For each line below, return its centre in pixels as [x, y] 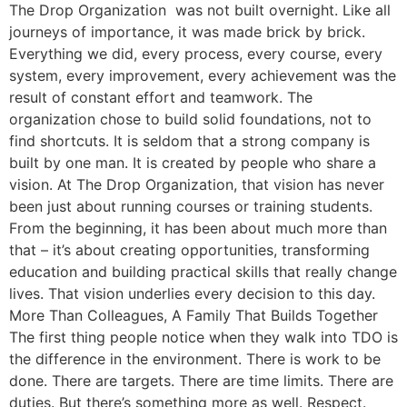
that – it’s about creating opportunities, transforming [189, 250]
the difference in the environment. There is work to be [195, 359]
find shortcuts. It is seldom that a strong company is [189, 141]
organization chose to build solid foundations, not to [190, 119]
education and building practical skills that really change [203, 272]
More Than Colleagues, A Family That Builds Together [194, 316]
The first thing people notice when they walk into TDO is [203, 338]
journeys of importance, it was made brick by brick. [189, 32]
